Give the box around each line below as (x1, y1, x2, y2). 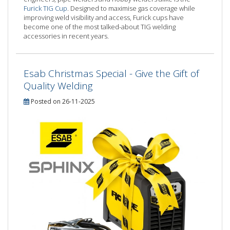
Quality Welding (24, 79, 93, 92)
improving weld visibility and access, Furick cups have (24, 12, 184, 22)
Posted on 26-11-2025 (29, 97, 95, 106)
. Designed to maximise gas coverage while (67, 3, 195, 13)
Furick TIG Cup (24, 3, 67, 13)
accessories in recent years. (24, 31, 109, 41)
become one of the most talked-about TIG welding (24, 22, 176, 31)
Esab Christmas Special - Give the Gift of (24, 66, 199, 80)
